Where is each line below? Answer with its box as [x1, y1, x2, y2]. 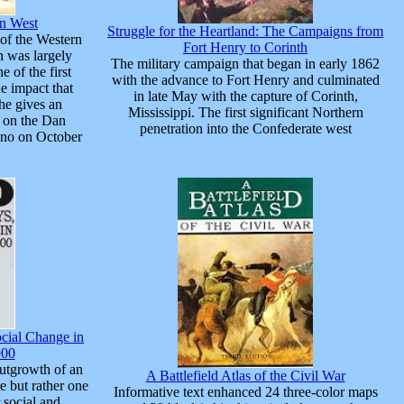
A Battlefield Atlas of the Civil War [145, 368, 345, 384]
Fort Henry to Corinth [183, 40, 308, 56]
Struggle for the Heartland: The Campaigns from [107, 23, 383, 40]
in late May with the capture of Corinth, [133, 88, 358, 105]
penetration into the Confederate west [139, 121, 352, 137]
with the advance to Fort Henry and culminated [111, 72, 380, 88]
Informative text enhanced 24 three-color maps [113, 384, 378, 400]
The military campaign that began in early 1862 [111, 56, 380, 72]
